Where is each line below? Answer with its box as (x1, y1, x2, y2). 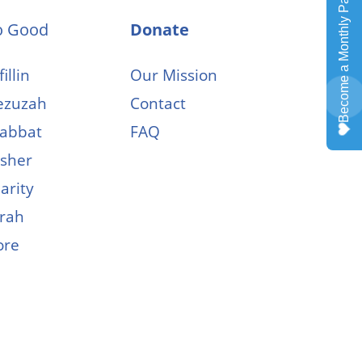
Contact (130, 93, 187, 115)
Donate (130, 19, 190, 41)
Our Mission (130, 65, 218, 86)
